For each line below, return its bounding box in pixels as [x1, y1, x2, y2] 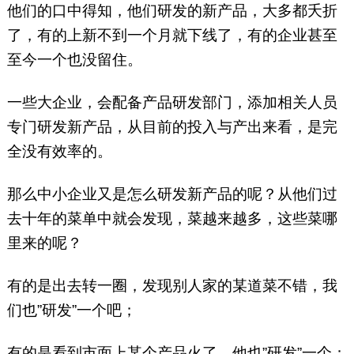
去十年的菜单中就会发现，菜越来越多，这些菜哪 [6, 210, 337, 228]
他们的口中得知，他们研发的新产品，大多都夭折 [6, 2, 337, 20]
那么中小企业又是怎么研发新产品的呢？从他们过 [6, 186, 337, 203]
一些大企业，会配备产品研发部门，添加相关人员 [6, 94, 337, 111]
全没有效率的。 [6, 143, 112, 160]
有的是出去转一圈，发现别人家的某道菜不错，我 [6, 277, 337, 295]
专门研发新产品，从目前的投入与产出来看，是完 [6, 119, 337, 136]
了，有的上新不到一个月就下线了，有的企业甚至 [6, 27, 337, 44]
